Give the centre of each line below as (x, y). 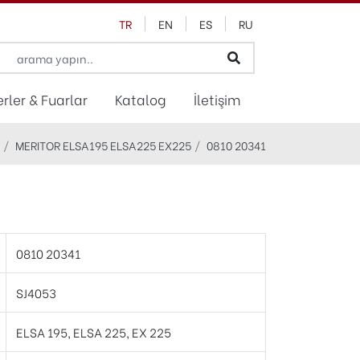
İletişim (217, 98)
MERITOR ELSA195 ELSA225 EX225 (103, 145)
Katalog (141, 98)
